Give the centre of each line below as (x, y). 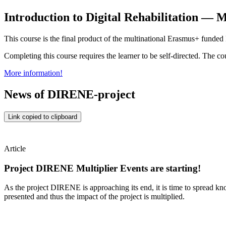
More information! (33, 73)
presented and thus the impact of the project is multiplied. (94, 197)
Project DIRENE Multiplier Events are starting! (102, 168)
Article (15, 148)
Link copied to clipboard (43, 117)
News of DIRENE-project (70, 95)
